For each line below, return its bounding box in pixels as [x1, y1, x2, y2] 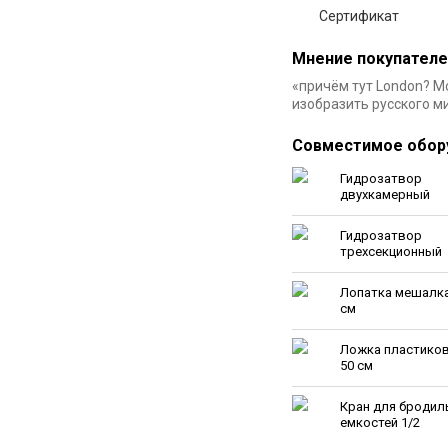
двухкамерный [340, 187, 430, 202]
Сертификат [319, 8, 399, 24]
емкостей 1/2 [340, 415, 420, 430]
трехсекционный [340, 244, 442, 259]
